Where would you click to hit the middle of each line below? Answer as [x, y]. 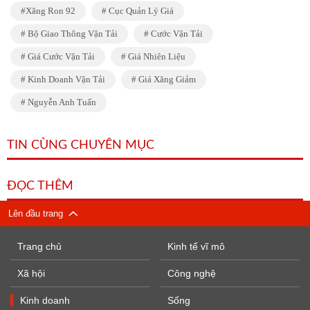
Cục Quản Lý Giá [140, 11]
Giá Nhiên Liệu [156, 56]
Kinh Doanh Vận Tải [65, 79]
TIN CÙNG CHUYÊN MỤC [81, 145]
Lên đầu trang [38, 213]
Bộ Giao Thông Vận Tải [72, 34]
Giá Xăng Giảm [166, 79]
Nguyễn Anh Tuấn [61, 102]
